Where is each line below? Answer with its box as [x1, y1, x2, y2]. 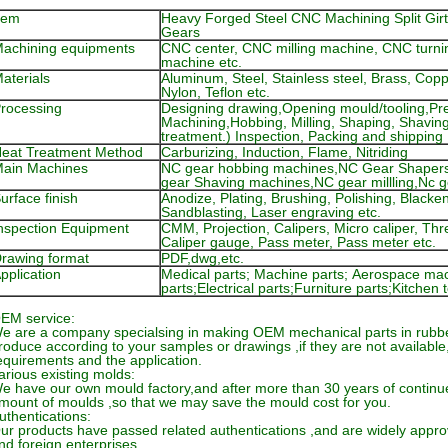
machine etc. [161, 54, 242, 70]
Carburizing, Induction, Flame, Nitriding [161, 144, 408, 160]
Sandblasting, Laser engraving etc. [161, 204, 381, 220]
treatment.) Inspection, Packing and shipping [161, 128, 443, 144]
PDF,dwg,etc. [161, 250, 244, 266]
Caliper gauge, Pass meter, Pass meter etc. [161, 234, 436, 250]
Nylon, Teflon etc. [161, 84, 270, 100]
